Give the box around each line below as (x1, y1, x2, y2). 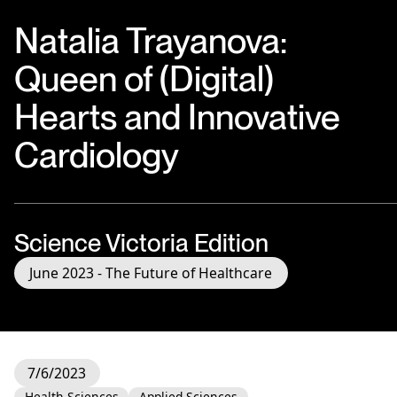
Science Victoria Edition (13, 229, 269, 259)
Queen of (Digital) (13, 58, 274, 101)
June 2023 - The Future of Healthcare (29, 263, 273, 284)
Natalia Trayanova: (13, 19, 287, 63)
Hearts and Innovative (13, 96, 340, 139)
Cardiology (13, 134, 179, 177)
